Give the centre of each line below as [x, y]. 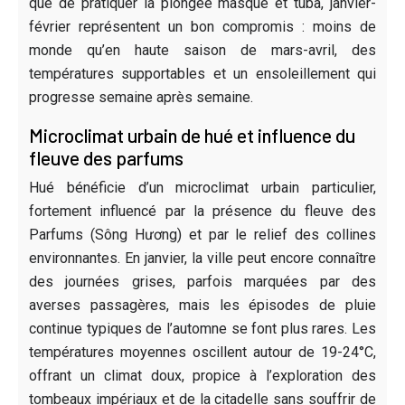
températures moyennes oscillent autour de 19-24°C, [202, 352]
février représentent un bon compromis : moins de [202, 26]
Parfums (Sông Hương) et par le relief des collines [202, 234]
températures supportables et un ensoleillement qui [202, 73]
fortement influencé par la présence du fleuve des [202, 211]
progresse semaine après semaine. [141, 97]
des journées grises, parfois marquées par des [202, 281]
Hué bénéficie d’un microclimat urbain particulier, [202, 187]
